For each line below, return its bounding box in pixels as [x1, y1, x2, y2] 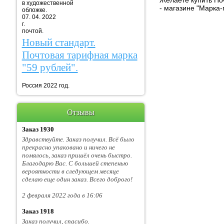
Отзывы [66, 108, 94, 117]
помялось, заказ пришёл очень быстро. [21, 151, 132, 159]
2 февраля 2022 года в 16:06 [21, 191, 102, 199]
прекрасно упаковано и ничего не [21, 143, 115, 151]
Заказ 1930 [21, 125, 54, 133]
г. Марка [21, 20, 178, 27]
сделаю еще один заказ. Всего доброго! [21, 175, 132, 183]
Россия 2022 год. [21, 82, 69, 89]
